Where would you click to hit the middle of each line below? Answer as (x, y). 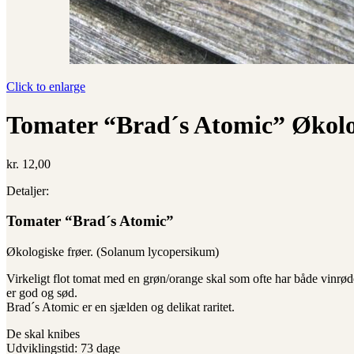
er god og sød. (42, 292)
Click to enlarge (46, 86)
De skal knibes (43, 333)
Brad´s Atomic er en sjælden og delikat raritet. (121, 307)
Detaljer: (28, 190)
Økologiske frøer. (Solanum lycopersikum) (113, 251)
